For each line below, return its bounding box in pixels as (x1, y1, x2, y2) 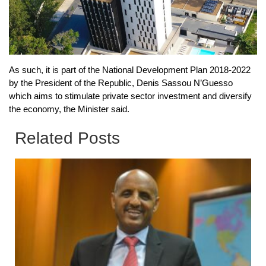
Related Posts (15, 129, 120, 148)
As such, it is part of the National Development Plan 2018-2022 (9, 64, 251, 75)
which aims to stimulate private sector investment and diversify (9, 90, 252, 101)
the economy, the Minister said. (9, 103, 129, 114)
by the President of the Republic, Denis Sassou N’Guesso (9, 77, 233, 88)
